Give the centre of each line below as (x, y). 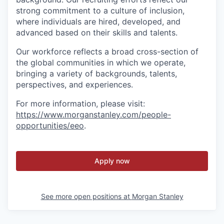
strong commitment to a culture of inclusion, (100, 10)
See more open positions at (86, 196)
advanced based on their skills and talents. (97, 32)
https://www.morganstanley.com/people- (93, 114)
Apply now (112, 161)
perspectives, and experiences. (74, 84)
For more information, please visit (79, 103)
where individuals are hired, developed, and (98, 21)
